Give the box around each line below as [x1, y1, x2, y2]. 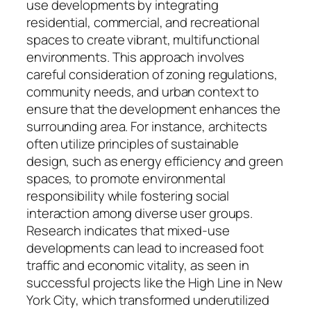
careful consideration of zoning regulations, [26, 65, 278, 84]
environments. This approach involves [26, 48, 245, 67]
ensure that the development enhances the [26, 100, 280, 119]
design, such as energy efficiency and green [26, 152, 283, 171]
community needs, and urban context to [26, 83, 260, 101]
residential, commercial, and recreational [26, 13, 260, 32]
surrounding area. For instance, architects [26, 117, 267, 136]
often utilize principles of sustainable [26, 135, 239, 153]
